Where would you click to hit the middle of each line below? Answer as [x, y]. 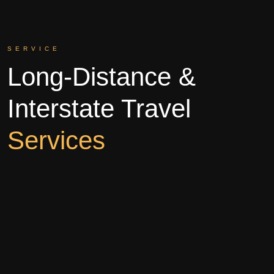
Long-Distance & [102, 76]
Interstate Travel [99, 108]
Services [56, 140]
